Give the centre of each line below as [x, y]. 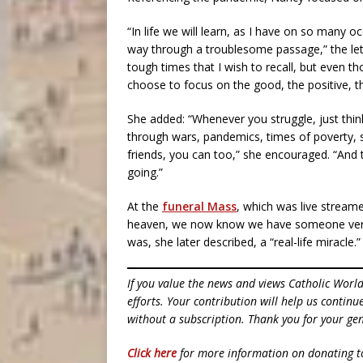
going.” [145, 172]
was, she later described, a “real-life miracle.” [244, 242]
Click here [152, 353]
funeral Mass [199, 206]
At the [145, 206]
